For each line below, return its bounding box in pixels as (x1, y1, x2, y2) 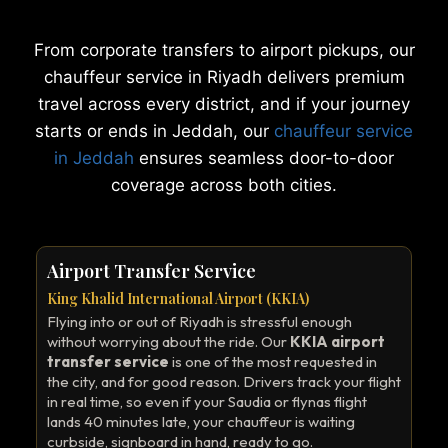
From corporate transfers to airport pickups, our (33, 40, 415, 60)
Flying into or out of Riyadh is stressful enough (47, 312, 352, 331)
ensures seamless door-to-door (134, 148, 394, 168)
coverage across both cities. (111, 175, 337, 195)
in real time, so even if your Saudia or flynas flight (47, 392, 367, 411)
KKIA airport (290, 332, 385, 351)
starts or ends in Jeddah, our (35, 121, 274, 141)
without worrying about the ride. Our (47, 332, 290, 351)
